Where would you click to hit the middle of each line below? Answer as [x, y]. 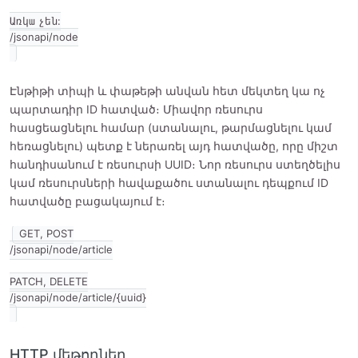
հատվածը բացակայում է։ [88, 201]
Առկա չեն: [35, 22]
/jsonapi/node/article [61, 250]
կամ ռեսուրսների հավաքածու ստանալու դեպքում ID [169, 183]
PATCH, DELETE [49, 282]
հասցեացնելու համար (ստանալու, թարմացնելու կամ [171, 128]
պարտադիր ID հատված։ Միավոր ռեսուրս [136, 109]
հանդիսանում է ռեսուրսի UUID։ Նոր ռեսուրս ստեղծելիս [175, 165]
